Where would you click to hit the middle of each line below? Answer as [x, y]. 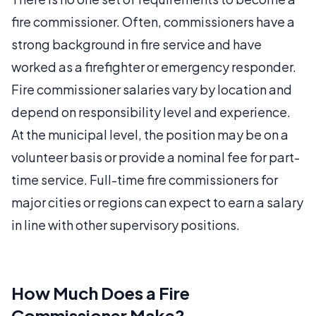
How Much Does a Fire [101, 292]
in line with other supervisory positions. [126, 224]
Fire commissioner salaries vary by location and [152, 89]
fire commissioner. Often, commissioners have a [153, 21]
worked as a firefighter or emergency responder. [154, 66]
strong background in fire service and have [136, 44]
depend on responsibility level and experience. [151, 111]
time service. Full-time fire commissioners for [145, 179]
